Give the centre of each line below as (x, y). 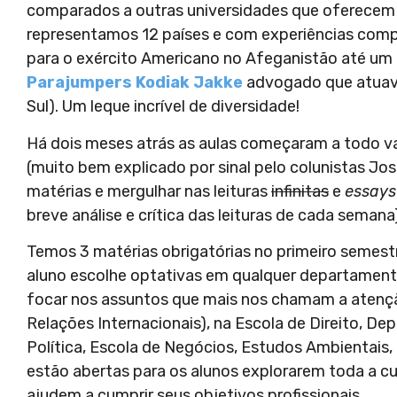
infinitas (300, 191)
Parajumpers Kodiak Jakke (135, 83)
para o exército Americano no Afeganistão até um (210, 59)
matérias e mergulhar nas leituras (149, 191)
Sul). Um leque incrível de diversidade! (163, 107)
